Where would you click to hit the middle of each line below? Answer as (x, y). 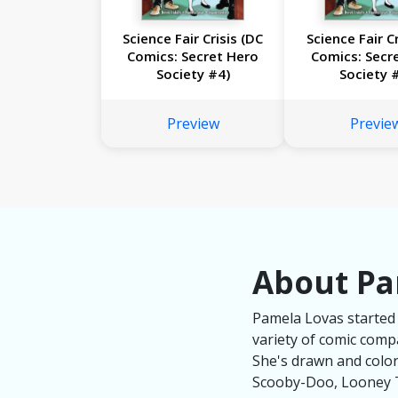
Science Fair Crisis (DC (193, 38)
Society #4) (193, 74)
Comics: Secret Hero (193, 56)
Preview (193, 123)
